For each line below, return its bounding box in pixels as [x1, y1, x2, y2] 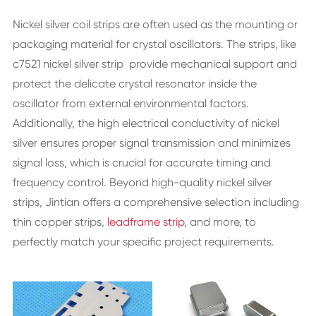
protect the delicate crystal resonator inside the [12, 76, 257, 90]
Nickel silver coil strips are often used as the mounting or [12, 17, 298, 31]
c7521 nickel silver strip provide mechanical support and [12, 56, 297, 71]
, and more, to [183, 214, 256, 229]
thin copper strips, [12, 214, 107, 229]
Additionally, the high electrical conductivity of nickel [12, 116, 279, 130]
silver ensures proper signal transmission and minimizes [12, 135, 291, 150]
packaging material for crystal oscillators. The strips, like [12, 37, 296, 51]
